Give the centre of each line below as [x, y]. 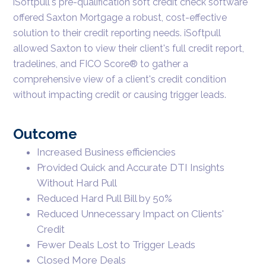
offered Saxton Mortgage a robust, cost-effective [120, 17]
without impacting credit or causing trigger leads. [120, 94]
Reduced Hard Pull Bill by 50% [105, 198]
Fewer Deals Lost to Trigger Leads [116, 244]
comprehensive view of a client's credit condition [120, 79]
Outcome [45, 134]
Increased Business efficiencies [107, 152]
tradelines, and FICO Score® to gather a [101, 64]
